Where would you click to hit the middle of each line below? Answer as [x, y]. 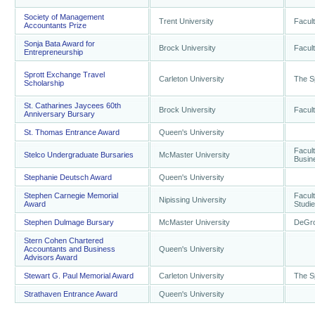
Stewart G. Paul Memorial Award [79, 276]
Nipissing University [193, 200]
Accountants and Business [70, 249]
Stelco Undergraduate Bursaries [79, 155]
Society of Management [64, 17]
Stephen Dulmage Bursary [69, 222]
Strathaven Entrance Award [71, 294]
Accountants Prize [55, 25]
